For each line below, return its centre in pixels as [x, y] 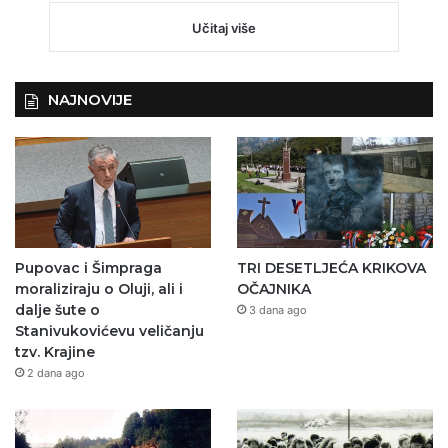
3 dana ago [277, 309]
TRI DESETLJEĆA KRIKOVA [331, 267]
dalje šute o [57, 309]
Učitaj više [224, 28]
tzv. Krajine [55, 351]
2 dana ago [56, 372]
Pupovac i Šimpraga [88, 267]
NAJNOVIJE [90, 100]
